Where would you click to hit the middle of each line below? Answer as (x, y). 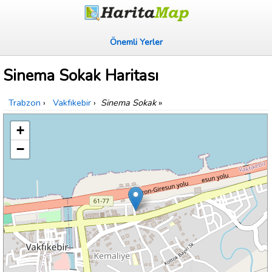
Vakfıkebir (72, 103)
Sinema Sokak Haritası (81, 76)
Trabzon (25, 103)
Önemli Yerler (136, 42)
